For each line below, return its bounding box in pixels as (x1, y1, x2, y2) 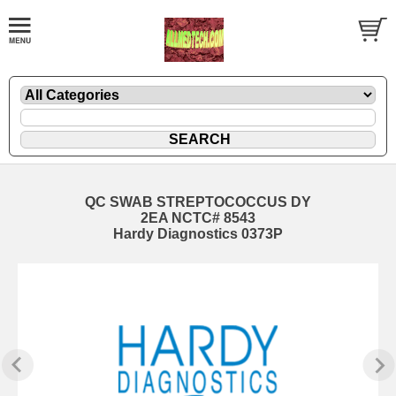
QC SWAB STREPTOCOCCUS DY (85, 194, 311, 209)
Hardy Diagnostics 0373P (113, 225, 283, 241)
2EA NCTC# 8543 (141, 209, 255, 225)
